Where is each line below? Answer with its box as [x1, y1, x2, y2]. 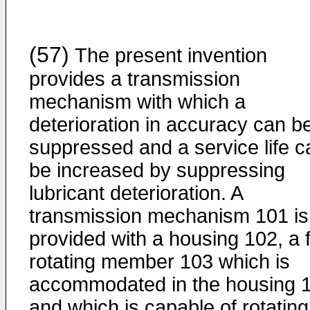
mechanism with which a [29, 91, 246, 113]
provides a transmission [29, 68, 240, 90]
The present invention [69, 44, 267, 66]
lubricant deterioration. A [29, 182, 242, 204]
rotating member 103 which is [29, 250, 290, 273]
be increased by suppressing [29, 159, 285, 181]
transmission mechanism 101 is [29, 205, 309, 227]
